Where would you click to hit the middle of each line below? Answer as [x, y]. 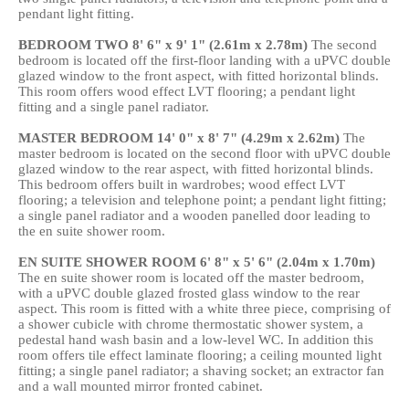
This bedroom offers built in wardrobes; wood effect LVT [182, 184]
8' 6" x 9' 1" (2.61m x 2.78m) [220, 45]
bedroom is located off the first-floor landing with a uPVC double [204, 60]
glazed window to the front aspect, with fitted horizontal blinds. [199, 76]
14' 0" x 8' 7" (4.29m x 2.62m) [248, 138]
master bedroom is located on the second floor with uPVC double [204, 153]
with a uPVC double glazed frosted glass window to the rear [189, 293]
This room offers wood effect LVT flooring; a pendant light [187, 91]
